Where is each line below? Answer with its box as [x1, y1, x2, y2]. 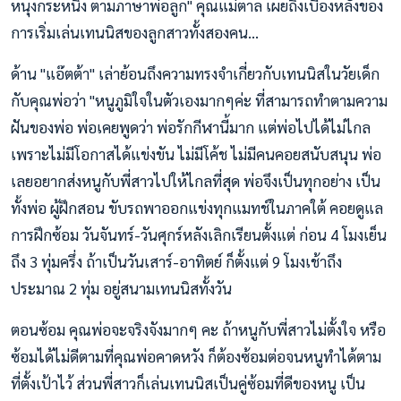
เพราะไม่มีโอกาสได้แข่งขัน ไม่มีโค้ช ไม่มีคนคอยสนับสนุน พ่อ [11, 144, 381, 165]
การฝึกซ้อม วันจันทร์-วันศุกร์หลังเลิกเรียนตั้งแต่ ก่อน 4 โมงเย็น [11, 225, 387, 245]
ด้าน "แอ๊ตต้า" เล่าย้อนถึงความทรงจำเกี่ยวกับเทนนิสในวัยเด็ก [11, 64, 380, 84]
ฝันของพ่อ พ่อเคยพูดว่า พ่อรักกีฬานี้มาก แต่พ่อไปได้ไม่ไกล [11, 117, 371, 138]
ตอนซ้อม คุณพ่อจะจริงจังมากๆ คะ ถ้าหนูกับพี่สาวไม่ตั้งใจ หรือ [11, 320, 386, 340]
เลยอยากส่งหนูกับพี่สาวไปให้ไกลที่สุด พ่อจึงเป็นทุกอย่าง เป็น [11, 171, 380, 192]
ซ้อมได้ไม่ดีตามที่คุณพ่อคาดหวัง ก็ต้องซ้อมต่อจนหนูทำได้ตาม [11, 346, 381, 367]
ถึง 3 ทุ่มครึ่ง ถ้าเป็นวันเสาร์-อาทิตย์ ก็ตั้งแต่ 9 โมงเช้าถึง [11, 252, 342, 272]
